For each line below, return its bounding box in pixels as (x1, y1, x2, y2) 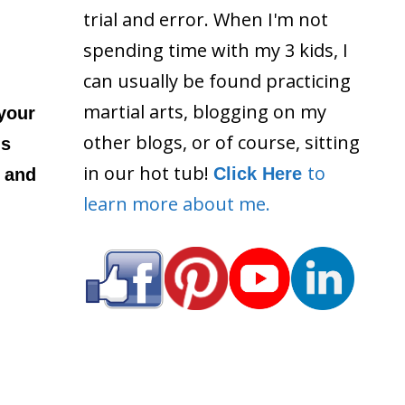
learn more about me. (83, 191, 270, 216)
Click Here (213, 163, 307, 184)
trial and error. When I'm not (83, 6, 328, 32)
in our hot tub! (83, 160, 213, 185)
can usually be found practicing (83, 68, 351, 93)
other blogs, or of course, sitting (83, 129, 360, 155)
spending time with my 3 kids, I (83, 37, 348, 62)
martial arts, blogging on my (83, 99, 326, 124)
